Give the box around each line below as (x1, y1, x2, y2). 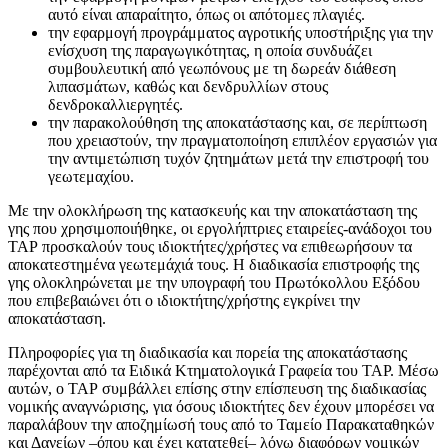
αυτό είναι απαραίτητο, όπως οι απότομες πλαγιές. (48, 5, 365, 23)
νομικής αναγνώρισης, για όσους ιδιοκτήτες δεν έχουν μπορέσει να (8, 397, 434, 415)
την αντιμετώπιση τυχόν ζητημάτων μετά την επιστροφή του (48, 149, 429, 167)
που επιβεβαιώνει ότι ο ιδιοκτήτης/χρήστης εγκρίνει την (8, 291, 360, 309)
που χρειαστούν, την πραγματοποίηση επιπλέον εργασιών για (48, 131, 437, 149)
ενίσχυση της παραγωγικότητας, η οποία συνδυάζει (48, 41, 372, 59)
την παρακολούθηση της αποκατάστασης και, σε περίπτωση (48, 113, 427, 131)
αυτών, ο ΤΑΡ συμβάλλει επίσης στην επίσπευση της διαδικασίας (8, 379, 426, 397)
